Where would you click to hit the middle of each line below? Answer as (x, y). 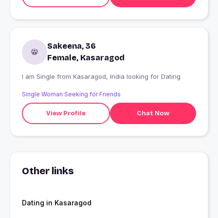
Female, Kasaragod (86, 58)
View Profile (66, 113)
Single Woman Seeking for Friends (71, 94)
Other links (48, 171)
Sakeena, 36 (72, 46)
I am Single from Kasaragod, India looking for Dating (127, 77)
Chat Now (153, 113)
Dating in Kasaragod (57, 203)
